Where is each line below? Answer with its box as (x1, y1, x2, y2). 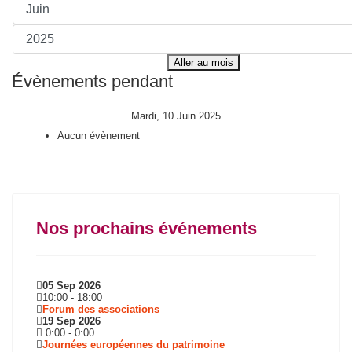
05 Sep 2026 (42, 280, 101, 291)
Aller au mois (173, 57, 233, 68)
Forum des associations (42, 303, 159, 315)
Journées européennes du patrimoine (42, 339, 225, 350)
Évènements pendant (12, 71, 173, 91)
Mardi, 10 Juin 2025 (131, 110, 221, 122)
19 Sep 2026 (42, 315, 101, 327)
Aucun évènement (57, 130, 140, 141)
